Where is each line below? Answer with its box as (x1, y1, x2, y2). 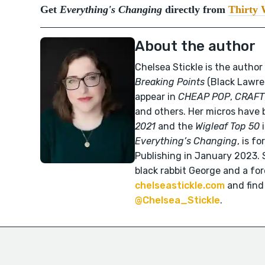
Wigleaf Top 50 (195, 121, 260, 132)
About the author (135, 38, 256, 54)
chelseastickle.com (135, 180, 225, 191)
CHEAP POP (178, 91, 230, 102)
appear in (135, 91, 178, 102)
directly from (162, 4, 228, 15)
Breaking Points (135, 76, 205, 88)
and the (156, 121, 195, 132)
